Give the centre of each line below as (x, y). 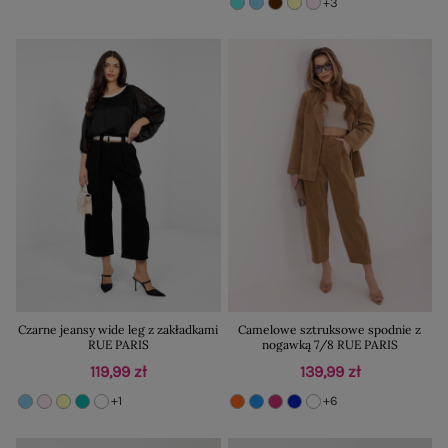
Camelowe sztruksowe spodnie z (330, 329)
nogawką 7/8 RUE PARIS (329, 344)
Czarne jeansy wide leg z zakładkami (118, 329)
